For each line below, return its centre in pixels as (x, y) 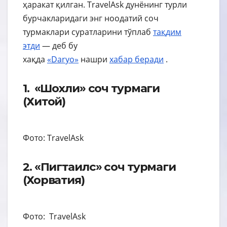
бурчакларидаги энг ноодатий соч (91, 18)
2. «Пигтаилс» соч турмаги (99, 166)
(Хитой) (44, 101)
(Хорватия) (54, 180)
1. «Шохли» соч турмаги (91, 88)
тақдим (167, 32)
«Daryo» (63, 59)
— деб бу (59, 45)
